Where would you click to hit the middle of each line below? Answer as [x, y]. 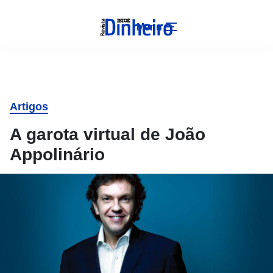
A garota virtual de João [108, 134]
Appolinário [57, 154]
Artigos [29, 107]
